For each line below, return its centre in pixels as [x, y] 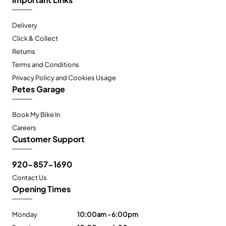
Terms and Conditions [46, 64]
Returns [24, 51]
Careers [24, 127]
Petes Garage [39, 89]
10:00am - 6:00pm [108, 214]
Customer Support [48, 139]
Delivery [25, 25]
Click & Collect [35, 38]
